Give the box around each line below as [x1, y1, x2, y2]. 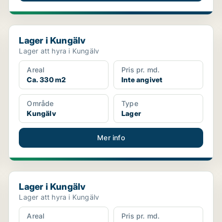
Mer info [97, 133, 125, 142]
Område [27, 99, 54, 108]
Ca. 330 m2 [27, 75, 66, 84]
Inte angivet [121, 75, 163, 84]
